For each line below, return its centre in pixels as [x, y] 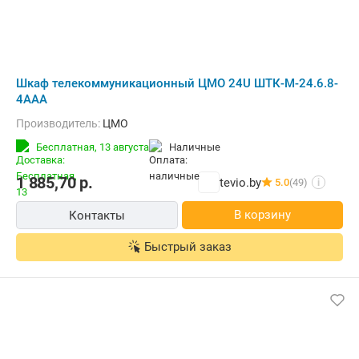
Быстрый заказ [188, 247]
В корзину [262, 215]
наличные [198, 147]
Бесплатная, [68, 147]
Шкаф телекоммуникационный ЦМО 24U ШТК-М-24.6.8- [177, 83]
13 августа [124, 147]
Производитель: [63, 123]
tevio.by [240, 182]
